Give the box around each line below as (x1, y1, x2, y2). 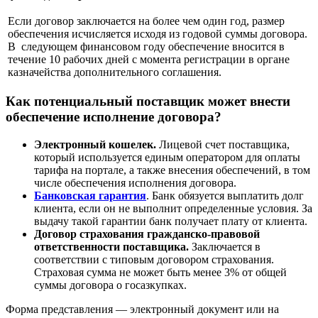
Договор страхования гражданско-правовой (34, 228, 260, 240)
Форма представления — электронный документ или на (6, 303, 279, 315)
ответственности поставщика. (34, 241, 192, 253)
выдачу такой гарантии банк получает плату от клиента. (34, 215, 310, 227)
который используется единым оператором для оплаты (34, 151, 300, 163)
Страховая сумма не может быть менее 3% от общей (34, 266, 287, 278)
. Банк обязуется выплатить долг (146, 190, 304, 202)
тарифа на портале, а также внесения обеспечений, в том (34, 164, 310, 176)
